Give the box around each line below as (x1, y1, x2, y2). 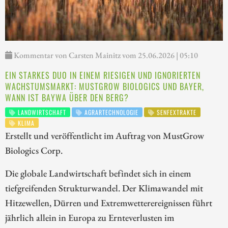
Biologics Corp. (5, 144, 63, 157)
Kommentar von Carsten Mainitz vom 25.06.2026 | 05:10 (12, 50, 198, 61)
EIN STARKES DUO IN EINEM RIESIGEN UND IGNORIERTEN (5, 69, 201, 82)
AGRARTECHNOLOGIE (82, 108, 139, 117)
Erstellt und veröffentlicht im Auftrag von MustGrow (5, 129, 204, 142)
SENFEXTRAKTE (155, 108, 197, 117)
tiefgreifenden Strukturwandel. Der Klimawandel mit (5, 182, 203, 194)
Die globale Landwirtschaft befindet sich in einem (5, 167, 191, 180)
